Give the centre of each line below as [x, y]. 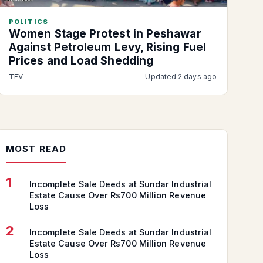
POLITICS [28, 22]
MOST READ [36, 149]
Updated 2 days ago [181, 77]
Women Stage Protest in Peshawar [105, 34]
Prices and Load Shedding [81, 61]
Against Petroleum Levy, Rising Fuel [107, 48]
